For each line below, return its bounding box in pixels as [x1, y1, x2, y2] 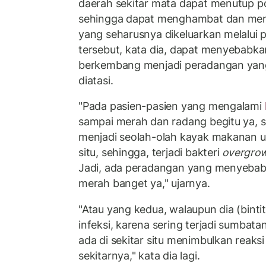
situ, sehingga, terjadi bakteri [78, 146, 223, 159]
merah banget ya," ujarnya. [78, 177, 210, 190]
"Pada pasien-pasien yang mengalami [78, 100, 262, 113]
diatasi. [78, 74, 113, 87]
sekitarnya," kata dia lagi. [78, 249, 200, 262]
